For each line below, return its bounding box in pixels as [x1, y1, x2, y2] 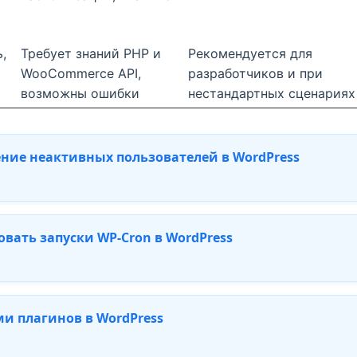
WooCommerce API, [21, 65, 141, 82]
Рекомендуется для [188, 45, 312, 62]
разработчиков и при [188, 65, 323, 82]
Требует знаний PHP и [21, 45, 161, 62]
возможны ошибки [21, 85, 139, 102]
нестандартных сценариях [188, 85, 355, 102]
